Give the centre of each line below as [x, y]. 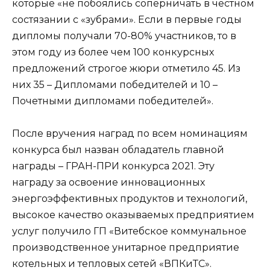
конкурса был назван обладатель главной [118, 150]
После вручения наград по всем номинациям [130, 134]
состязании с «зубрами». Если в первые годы [127, 20]
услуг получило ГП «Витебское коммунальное [129, 231]
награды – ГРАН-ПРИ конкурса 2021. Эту [113, 166]
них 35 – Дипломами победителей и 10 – [115, 85]
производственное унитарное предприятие [126, 248]
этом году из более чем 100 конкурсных [113, 52]
